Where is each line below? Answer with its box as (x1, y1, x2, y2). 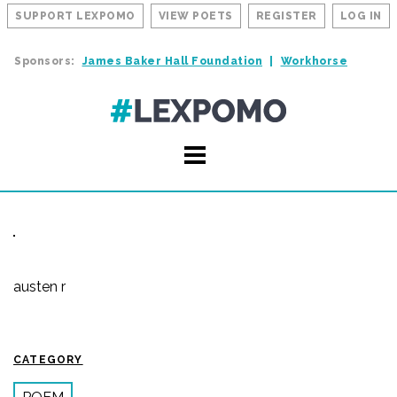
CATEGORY (13, 354, 83, 366)
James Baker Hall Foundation (82, 55, 262, 67)
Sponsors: (14, 55, 75, 67)
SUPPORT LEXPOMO (15, 10, 136, 22)
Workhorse (280, 55, 347, 67)
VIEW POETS (158, 10, 233, 22)
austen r (13, 278, 66, 295)
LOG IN (339, 10, 382, 22)
